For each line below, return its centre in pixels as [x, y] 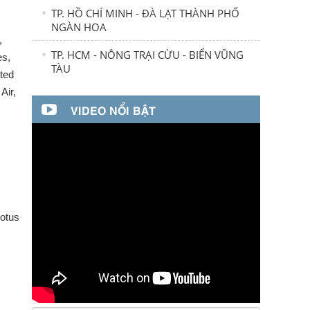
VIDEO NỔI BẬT [113, 109]
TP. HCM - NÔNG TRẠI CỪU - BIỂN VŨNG [147, 55]
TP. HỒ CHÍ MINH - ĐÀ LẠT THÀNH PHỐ [145, 13]
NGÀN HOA [79, 27]
